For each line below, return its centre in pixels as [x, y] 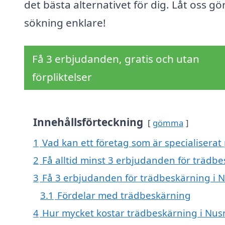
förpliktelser [62, 77]
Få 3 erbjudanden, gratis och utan [116, 59]
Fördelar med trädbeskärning [124, 195]
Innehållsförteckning [88, 122]
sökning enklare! [65, 23]
